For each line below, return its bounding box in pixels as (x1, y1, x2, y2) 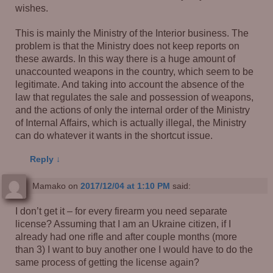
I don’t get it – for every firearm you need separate (15, 205, 228, 217)
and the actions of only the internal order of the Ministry (15, 104, 250, 115)
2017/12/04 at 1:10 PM (80, 181, 170, 191)
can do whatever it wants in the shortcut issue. (15, 129, 213, 141)
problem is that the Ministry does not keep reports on (15, 40, 240, 51)
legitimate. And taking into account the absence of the (15, 78, 245, 90)
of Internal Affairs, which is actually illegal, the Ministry (15, 116, 247, 128)
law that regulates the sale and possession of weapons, (15, 91, 254, 102)
